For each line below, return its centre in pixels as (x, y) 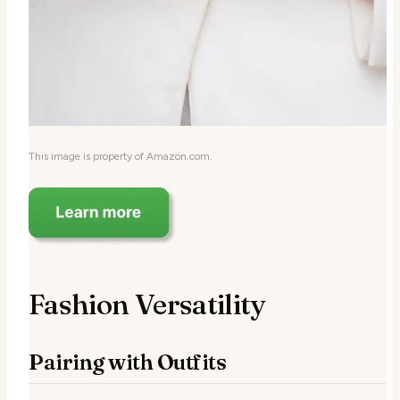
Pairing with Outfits (128, 362)
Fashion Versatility (147, 304)
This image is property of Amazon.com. (121, 157)
